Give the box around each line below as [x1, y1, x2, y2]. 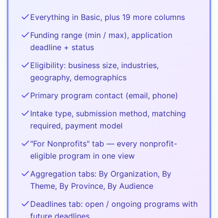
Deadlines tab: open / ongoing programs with [30, 199, 198, 209]
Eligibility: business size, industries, [30, 60, 159, 70]
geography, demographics [30, 72, 127, 82]
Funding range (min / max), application [30, 30, 172, 40]
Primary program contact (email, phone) [30, 90, 178, 100]
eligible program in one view [30, 150, 135, 161]
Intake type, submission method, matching [30, 108, 186, 118]
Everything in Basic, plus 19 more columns [30, 12, 185, 22]
